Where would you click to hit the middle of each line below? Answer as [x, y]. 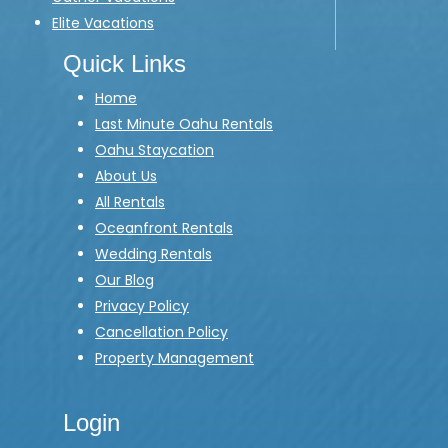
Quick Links [124, 64]
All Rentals [130, 202]
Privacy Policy [142, 306]
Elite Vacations [103, 23]
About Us [126, 176]
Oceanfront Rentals [164, 228]
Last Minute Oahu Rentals [184, 124]
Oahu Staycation [154, 150]
